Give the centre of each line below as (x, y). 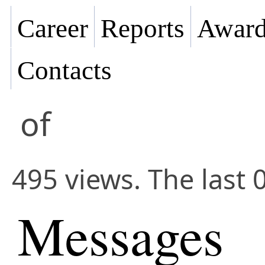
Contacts (64, 71)
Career (53, 29)
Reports (143, 29)
